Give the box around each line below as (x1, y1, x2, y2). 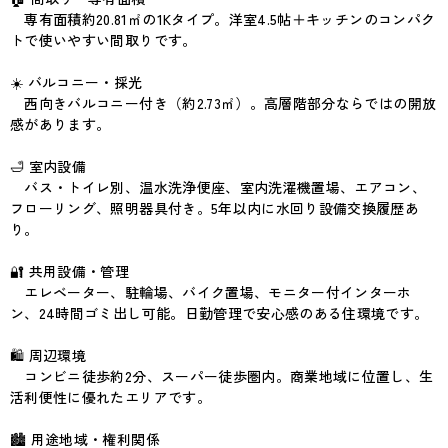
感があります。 (10, 114, 111, 134)
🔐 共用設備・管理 (10, 261, 130, 281)
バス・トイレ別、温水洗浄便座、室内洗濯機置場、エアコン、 (10, 177, 427, 197)
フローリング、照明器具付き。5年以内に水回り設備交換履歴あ (10, 198, 420, 218)
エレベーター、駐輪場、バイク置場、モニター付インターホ (10, 282, 412, 302)
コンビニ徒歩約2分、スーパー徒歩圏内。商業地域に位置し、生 (10, 366, 434, 386)
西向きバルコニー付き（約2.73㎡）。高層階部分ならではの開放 (10, 93, 437, 113)
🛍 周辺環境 (10, 345, 87, 365)
